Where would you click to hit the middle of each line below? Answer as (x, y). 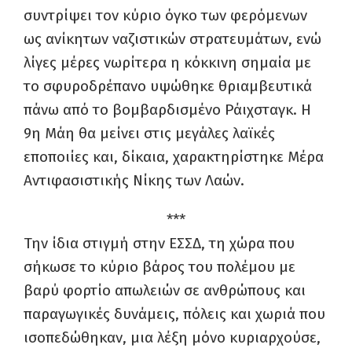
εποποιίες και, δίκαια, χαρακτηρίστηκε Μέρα (174, 157)
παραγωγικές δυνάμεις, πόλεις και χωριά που (174, 314)
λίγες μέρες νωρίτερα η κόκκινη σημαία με (167, 63)
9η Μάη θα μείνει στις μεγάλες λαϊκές (149, 134)
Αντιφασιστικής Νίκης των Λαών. (134, 181)
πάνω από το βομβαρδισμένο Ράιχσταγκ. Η (167, 110)
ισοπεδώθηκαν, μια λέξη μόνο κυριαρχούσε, (172, 338)
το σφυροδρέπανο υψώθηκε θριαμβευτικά (168, 86)
